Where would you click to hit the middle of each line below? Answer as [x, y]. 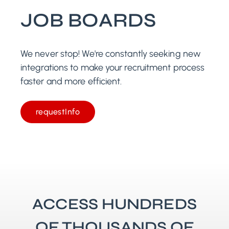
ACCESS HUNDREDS [114, 204]
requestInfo [58, 112]
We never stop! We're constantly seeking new [111, 54]
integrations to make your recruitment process [113, 68]
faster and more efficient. [71, 82]
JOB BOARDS [88, 20]
